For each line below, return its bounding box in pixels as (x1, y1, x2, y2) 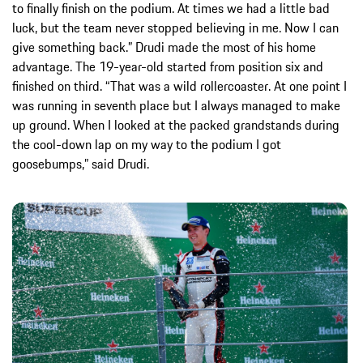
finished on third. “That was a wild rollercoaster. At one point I (12, 75, 347, 96)
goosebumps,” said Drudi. (12, 153, 149, 173)
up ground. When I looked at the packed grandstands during (12, 114, 340, 135)
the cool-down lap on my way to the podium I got (12, 134, 281, 154)
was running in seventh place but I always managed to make (12, 95, 340, 115)
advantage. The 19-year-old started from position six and (12, 56, 323, 76)
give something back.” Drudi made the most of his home (12, 36, 316, 57)
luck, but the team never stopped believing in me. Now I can (12, 17, 339, 37)
